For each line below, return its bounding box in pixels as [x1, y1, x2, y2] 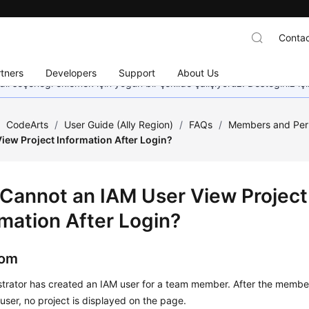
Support [119, 66, 156, 79]
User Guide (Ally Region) [64, 119, 174, 130]
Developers [46, 66, 97, 79]
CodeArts [6, 119, 49, 130]
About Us [177, 66, 219, 79]
